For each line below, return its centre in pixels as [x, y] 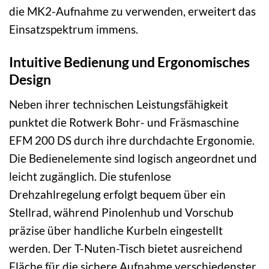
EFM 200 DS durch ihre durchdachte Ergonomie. [132, 140]
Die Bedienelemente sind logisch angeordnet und [133, 158]
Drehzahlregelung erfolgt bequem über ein [117, 194]
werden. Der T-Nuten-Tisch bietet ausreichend [126, 248]
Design [30, 80]
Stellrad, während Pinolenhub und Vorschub [121, 212]
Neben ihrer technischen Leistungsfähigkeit [119, 104]
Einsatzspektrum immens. [74, 29]
